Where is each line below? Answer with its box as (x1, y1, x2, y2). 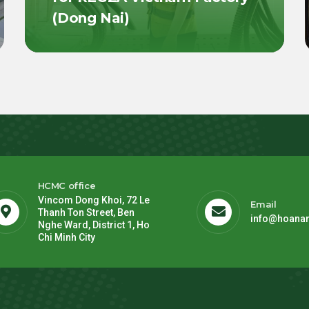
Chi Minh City (37, 232, 95, 243)
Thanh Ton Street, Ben (37, 207, 134, 218)
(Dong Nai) (52, 9, 130, 26)
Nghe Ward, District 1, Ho (37, 219, 150, 230)
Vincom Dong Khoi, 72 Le (37, 195, 150, 206)
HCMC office (37, 180, 96, 191)
